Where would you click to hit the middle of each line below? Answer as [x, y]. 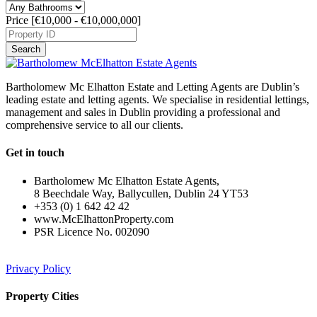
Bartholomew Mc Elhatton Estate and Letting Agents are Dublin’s [152, 87]
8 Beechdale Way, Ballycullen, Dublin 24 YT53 [141, 193]
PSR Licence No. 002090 [92, 231]
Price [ [20, 21]
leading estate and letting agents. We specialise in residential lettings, [157, 100]
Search [26, 50]
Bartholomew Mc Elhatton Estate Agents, [127, 180]
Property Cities [42, 296]
